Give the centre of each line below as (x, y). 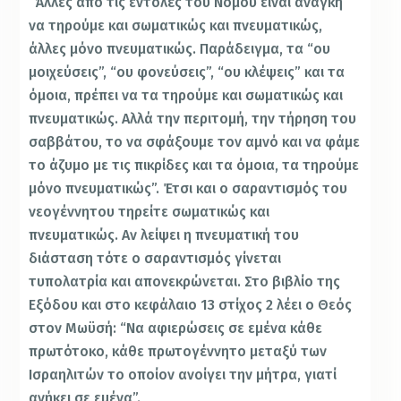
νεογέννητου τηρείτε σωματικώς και (149, 211)
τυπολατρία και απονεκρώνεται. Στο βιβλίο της (185, 281)
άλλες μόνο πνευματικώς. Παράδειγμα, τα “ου (180, 48)
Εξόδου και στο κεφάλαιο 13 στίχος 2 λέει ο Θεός (191, 304)
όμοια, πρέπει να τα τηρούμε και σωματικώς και (186, 95)
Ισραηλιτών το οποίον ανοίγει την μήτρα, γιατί (183, 374)
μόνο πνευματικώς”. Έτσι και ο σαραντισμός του (188, 188)
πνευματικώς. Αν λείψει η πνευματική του (164, 235)
